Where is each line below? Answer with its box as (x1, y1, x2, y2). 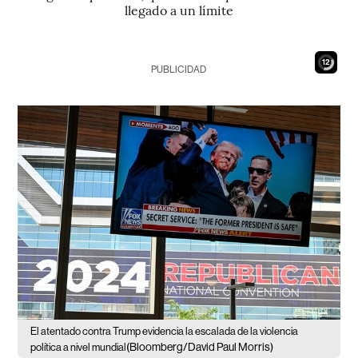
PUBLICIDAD (151, 64, 207, 75)
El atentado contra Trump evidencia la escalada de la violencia (30, 325, 299, 338)
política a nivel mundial (30, 341, 127, 354)
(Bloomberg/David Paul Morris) (126, 340, 274, 354)
